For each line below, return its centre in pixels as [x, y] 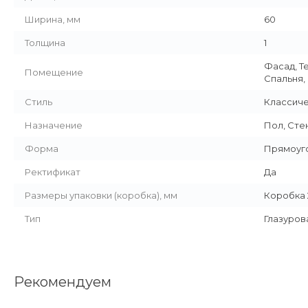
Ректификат [53, 172]
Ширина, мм [53, 19]
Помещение [54, 72]
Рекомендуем [63, 282]
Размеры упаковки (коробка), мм [101, 195]
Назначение [54, 125]
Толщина [45, 42]
